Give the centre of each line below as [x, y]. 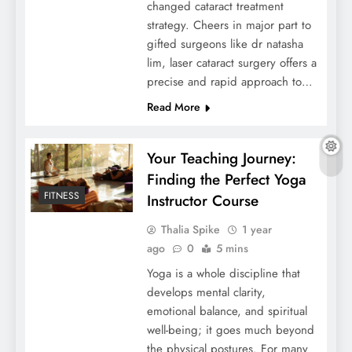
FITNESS [62, 195]
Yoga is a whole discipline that [223, 274]
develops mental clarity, [206, 293]
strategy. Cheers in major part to [229, 26]
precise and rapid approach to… [229, 82]
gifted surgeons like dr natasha [225, 44]
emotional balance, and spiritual [227, 312]
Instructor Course [202, 201]
